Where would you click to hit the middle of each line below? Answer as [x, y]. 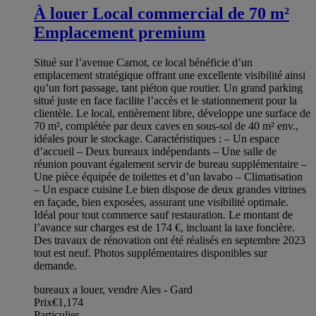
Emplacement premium [120, 32]
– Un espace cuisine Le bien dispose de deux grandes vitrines [170, 189]
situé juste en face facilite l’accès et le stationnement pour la [165, 100]
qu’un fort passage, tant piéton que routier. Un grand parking [168, 87]
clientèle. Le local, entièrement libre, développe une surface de [172, 113]
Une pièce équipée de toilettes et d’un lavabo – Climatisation [168, 176]
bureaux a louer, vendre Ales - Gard [113, 289]
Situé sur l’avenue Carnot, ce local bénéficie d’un [143, 62]
